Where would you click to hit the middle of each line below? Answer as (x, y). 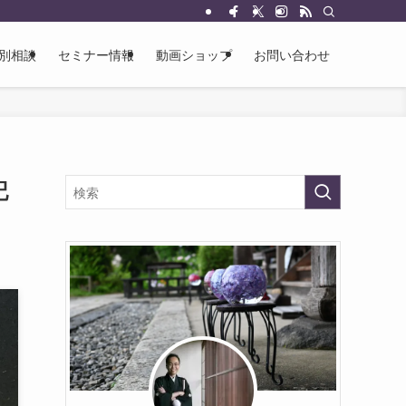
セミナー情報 (96, 54)
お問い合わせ (292, 54)
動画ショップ (194, 54)
